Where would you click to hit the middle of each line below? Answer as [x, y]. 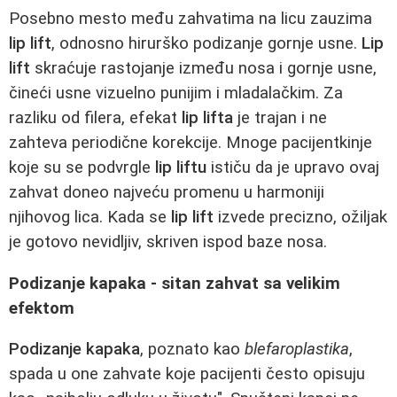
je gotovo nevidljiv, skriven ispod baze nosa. [168, 241]
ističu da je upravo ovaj [293, 167]
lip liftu [181, 167]
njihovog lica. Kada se [90, 217]
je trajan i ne [280, 117]
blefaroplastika [297, 350]
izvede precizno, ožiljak [300, 217]
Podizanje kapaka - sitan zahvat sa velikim [175, 283]
